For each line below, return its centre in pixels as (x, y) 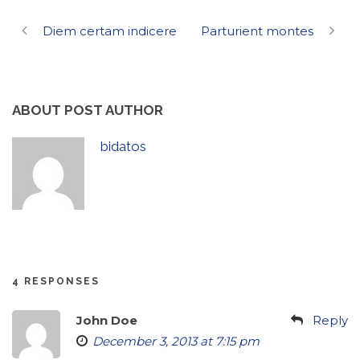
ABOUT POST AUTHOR (88, 110)
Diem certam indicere (110, 31)
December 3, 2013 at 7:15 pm (176, 341)
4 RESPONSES (56, 281)
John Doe (107, 320)
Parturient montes (257, 31)
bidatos (123, 146)
